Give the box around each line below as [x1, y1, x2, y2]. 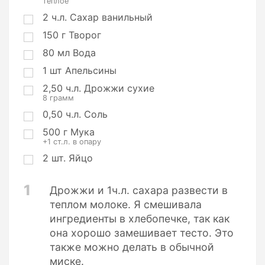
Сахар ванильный [70, 11, 153, 24]
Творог [69, 29, 101, 41]
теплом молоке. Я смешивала [50, 198, 202, 211]
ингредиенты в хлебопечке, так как [50, 212, 230, 225]
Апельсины [65, 64, 117, 77]
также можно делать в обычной [50, 241, 214, 253]
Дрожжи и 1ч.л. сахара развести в [50, 184, 228, 196]
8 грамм [43, 93, 74, 103]
